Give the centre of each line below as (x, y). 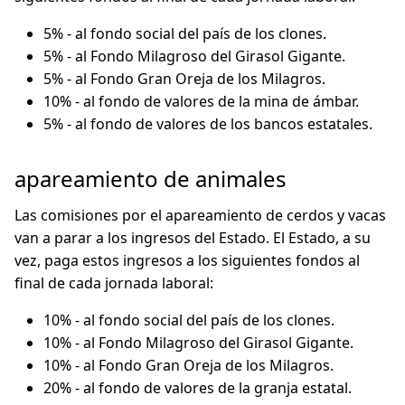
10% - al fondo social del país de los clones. (189, 320)
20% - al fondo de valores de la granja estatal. (198, 388)
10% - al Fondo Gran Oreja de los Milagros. (188, 365)
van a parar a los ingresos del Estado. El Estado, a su (193, 238)
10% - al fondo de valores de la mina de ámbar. (201, 101)
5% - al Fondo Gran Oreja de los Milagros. (184, 79)
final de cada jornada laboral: (114, 283)
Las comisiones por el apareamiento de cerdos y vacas (200, 215)
